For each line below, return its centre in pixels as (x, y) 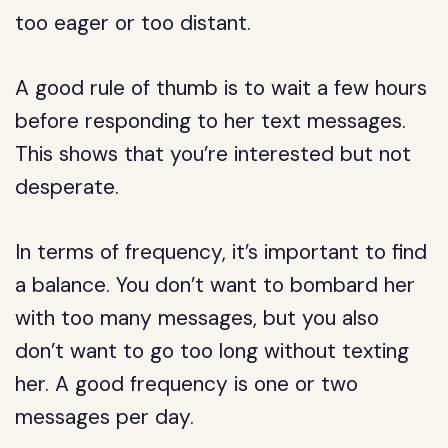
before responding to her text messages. (211, 121)
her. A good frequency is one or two (187, 384)
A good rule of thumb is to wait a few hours (221, 88)
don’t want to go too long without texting (212, 351)
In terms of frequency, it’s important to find (221, 252)
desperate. (67, 187)
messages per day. (105, 417)
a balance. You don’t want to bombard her (215, 285)
